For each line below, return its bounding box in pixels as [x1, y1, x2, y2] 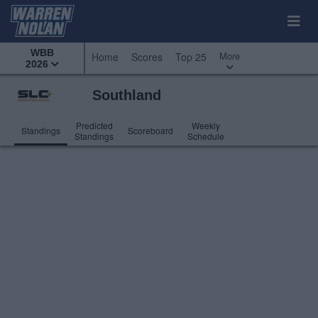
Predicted [75, 119, 113, 131]
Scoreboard [128, 124, 173, 136]
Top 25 [175, 50, 207, 64]
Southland [92, 87, 161, 103]
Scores [131, 50, 163, 64]
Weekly [192, 119, 220, 131]
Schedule [187, 130, 224, 142]
